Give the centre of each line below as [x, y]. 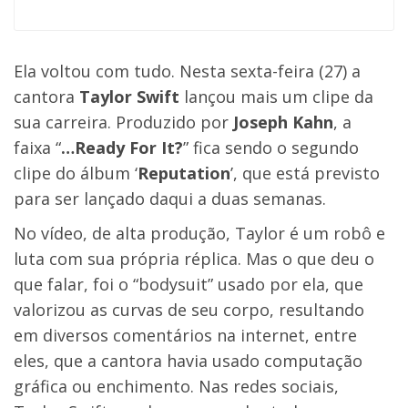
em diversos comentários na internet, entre [185, 335]
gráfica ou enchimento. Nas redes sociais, [176, 386]
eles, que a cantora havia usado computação [188, 361]
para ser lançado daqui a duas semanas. [170, 199]
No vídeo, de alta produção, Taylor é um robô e [199, 233]
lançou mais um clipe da [276, 97]
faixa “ [37, 148]
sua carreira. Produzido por [123, 122]
